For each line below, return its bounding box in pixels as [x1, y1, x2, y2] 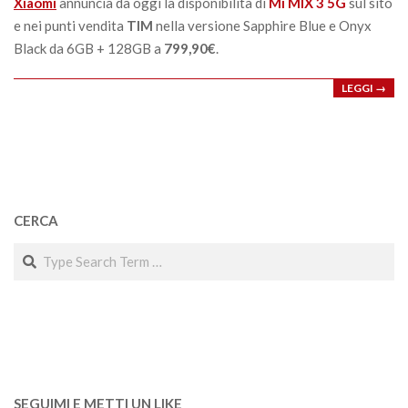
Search [13, 242, 56, 260]
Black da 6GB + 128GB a [14, 39, 164, 56]
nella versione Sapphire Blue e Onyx [153, 16, 372, 34]
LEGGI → [342, 80, 386, 95]
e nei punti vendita [14, 16, 127, 34]
